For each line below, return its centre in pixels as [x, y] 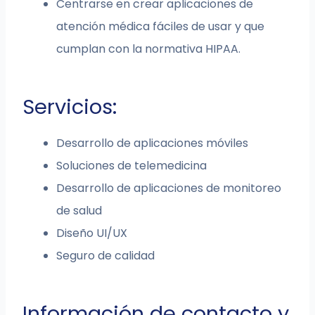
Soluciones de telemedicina [132, 166]
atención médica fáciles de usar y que [161, 27]
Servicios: [70, 107]
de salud [79, 211]
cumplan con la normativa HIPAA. [149, 49]
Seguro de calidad [106, 256]
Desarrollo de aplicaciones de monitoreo [169, 188]
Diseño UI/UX [92, 233]
